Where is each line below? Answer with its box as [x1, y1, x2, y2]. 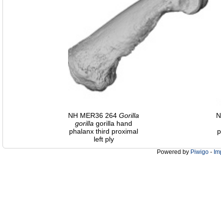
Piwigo [190, 148, 209, 156]
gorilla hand [94, 119, 132, 128]
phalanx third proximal [69, 127, 138, 136]
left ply [93, 135, 114, 144]
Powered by [157, 148, 190, 156]
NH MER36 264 [68, 111, 119, 120]
